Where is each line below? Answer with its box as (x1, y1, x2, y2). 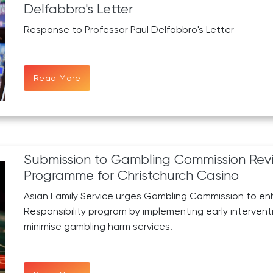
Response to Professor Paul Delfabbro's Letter (23, 24, 234, 36)
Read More (33, 73, 81, 83)
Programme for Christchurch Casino (23, 168, 239, 183)
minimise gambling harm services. (23, 221, 172, 233)
